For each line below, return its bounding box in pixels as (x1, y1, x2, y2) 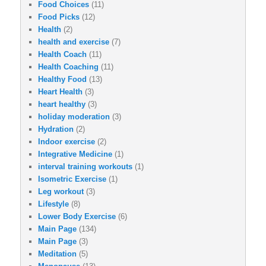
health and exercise (38, 37, 109, 46)
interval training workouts (38, 161, 132, 171)
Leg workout (38, 186, 84, 196)
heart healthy (38, 99, 85, 109)
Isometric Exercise (38, 174, 106, 183)
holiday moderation (38, 112, 110, 121)
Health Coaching (38, 62, 99, 71)
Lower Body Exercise (38, 211, 116, 221)
